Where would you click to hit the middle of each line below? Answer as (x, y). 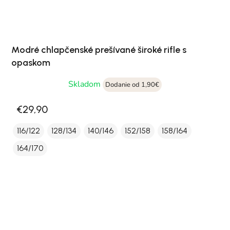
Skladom (85, 84)
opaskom (31, 63)
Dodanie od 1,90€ (132, 85)
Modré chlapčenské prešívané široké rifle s (99, 50)
